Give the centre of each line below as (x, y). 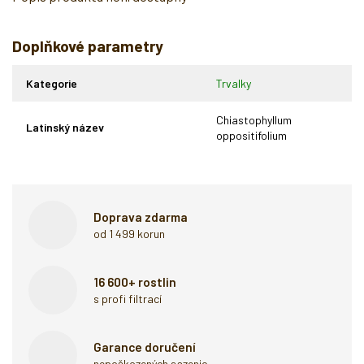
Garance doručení (145, 347)
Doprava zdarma (141, 217)
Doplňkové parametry (88, 45)
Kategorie (52, 83)
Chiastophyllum (254, 119)
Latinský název (65, 127)
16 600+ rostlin (135, 282)
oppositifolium (251, 135)
